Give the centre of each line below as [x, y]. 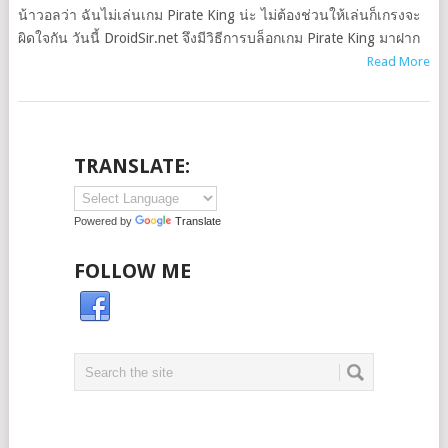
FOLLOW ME [132, 271]
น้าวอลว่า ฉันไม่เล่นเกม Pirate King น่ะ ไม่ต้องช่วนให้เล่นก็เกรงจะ [219, 15]
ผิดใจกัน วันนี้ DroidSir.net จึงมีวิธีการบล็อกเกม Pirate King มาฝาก [218, 38]
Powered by [104, 221]
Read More [399, 61]
